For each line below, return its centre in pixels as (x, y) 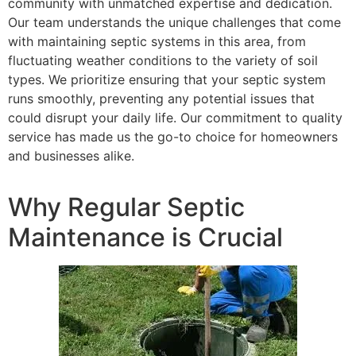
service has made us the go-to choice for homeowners (173, 136)
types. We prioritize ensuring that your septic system (167, 79)
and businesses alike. (71, 155)
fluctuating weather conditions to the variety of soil (163, 60)
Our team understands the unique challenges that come (174, 22)
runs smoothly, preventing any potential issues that (161, 98)
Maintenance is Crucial (145, 238)
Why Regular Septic (126, 207)
